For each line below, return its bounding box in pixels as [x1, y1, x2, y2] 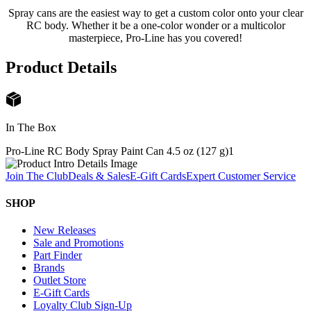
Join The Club [6, 169, 68, 182]
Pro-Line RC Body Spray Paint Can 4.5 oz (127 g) [6, 144, 228, 157]
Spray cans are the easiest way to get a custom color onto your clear [8, 6, 303, 19]
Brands [33, 262, 65, 274]
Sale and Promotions [33, 237, 124, 249]
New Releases [33, 224, 96, 237]
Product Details [6, 58, 117, 76]
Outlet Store [33, 274, 86, 287]
